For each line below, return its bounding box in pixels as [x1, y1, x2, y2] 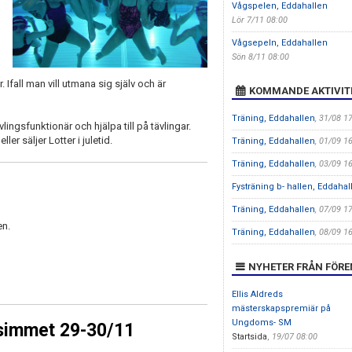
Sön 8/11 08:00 [231, 52, 289, 62]
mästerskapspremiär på [231, 303, 331, 313]
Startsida [231, 332, 267, 342]
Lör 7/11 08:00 [231, 15, 288, 25]
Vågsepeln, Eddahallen [231, 38, 328, 48]
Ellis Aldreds [231, 289, 283, 299]
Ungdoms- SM [231, 317, 291, 328]
